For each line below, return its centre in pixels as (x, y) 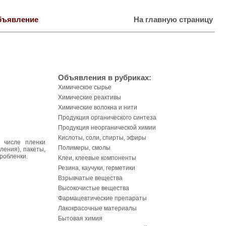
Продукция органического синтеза (107, 118)
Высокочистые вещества (94, 188)
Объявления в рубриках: (105, 78)
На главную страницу (173, 20)
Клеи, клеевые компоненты (97, 158)
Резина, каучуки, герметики (97, 168)
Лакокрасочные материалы (97, 208)
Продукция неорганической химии (107, 128)
